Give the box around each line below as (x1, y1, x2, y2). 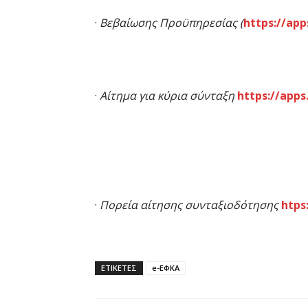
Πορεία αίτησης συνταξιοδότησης (100, 197, 281, 213)
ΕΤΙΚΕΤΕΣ (101, 263, 137, 274)
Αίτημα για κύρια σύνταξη (100, 88, 237, 104)
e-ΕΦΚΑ (152, 263, 179, 274)
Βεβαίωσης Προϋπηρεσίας (100, 15, 237, 31)
